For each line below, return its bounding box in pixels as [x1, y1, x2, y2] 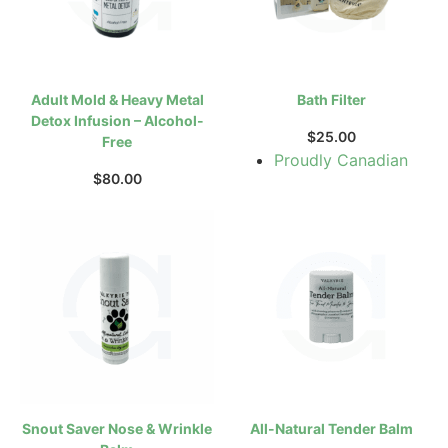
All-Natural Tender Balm [249, 419, 413, 437]
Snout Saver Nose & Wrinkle [22, 419, 212, 437]
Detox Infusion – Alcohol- [30, 111, 204, 129]
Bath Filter [296, 90, 366, 108]
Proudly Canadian [274, 149, 408, 170]
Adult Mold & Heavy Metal [30, 90, 204, 108]
